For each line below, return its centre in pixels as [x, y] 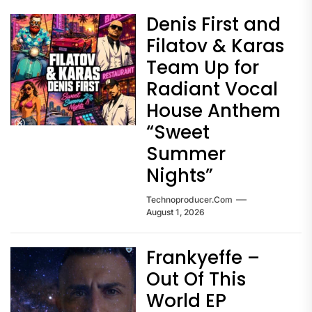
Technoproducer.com [189, 199]
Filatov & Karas [215, 46]
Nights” [180, 175]
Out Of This [196, 279]
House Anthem [213, 110]
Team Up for [203, 67]
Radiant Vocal [212, 89]
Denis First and [213, 24]
